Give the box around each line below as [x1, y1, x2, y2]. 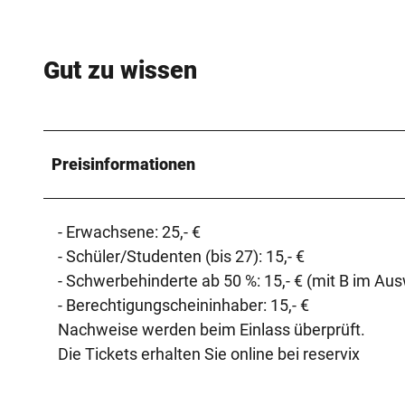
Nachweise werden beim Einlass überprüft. [58, 320, 365, 340]
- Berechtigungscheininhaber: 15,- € [58, 296, 309, 316]
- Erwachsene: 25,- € [58, 222, 201, 242]
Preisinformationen [52, 155, 195, 174]
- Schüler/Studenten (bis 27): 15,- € [58, 247, 305, 267]
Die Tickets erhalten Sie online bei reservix [58, 344, 360, 364]
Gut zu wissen [43, 56, 197, 86]
